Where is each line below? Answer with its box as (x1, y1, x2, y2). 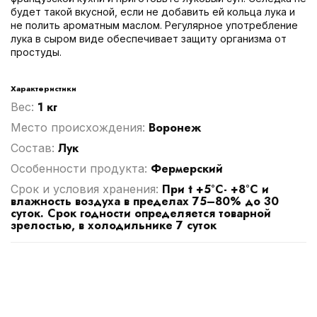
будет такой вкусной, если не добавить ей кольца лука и (11, 5, 295, 18)
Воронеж (149, 119, 201, 136)
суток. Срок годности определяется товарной (11, 204, 271, 221)
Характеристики (11, 82, 76, 94)
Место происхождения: (11, 120, 149, 134)
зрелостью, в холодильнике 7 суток (11, 217, 217, 234)
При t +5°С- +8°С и (162, 180, 269, 197)
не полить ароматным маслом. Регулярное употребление (11, 18, 298, 31)
